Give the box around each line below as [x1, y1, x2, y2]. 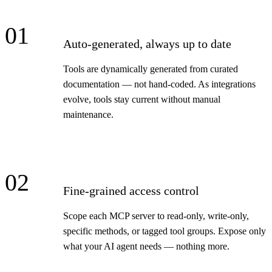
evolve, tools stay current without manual [63, 94, 220, 105]
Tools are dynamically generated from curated [63, 64, 238, 75]
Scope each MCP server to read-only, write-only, [63, 211, 249, 222]
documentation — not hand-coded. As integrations [63, 79, 256, 90]
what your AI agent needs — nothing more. [63, 241, 229, 252]
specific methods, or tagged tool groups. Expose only [63, 226, 266, 237]
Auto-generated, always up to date [63, 37, 231, 51]
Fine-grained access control [63, 184, 199, 198]
